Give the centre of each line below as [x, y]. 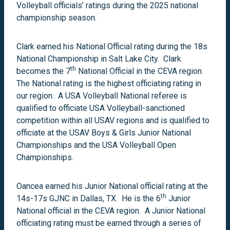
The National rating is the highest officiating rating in [109, 83]
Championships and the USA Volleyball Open [96, 145]
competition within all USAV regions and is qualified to [113, 120]
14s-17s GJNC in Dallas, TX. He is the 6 [89, 198]
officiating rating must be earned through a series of [109, 223]
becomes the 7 [43, 71]
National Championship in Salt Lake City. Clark [99, 59]
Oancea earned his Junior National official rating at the [112, 186]
